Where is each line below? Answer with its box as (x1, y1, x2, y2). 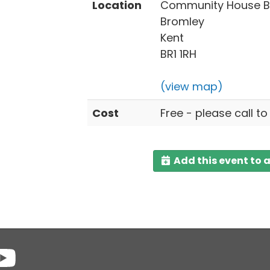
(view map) (160, 79, 223, 94)
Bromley (160, 14, 204, 29)
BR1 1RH (160, 46, 196, 61)
